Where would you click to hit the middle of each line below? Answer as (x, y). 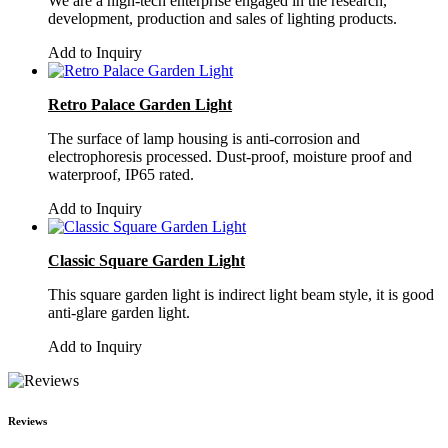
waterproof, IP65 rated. (121, 174)
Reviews (27, 420)
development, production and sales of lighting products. (222, 18)
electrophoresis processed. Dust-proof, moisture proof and (230, 156)
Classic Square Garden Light (146, 260)
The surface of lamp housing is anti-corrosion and (204, 138)
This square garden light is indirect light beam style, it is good (241, 294)
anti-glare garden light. (119, 312)
